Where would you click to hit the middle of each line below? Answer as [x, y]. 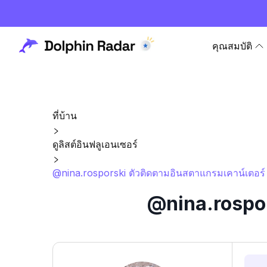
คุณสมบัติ [232, 46]
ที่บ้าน [65, 116]
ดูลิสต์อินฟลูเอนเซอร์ [95, 144]
